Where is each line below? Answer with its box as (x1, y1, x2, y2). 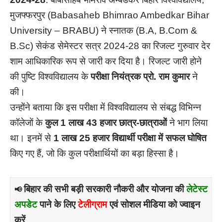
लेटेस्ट (186, 184, 208, 195)
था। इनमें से (10, 133, 54, 144)
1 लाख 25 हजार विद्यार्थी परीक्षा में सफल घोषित (54, 133, 207, 144)
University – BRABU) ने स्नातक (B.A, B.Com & (10, 25, 197, 36)
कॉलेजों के (10, 117, 45, 128)
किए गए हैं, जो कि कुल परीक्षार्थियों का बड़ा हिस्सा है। (10, 148, 179, 159)
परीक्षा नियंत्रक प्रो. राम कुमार (91, 71, 190, 82)
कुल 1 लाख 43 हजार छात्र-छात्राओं (45, 117, 167, 128)
